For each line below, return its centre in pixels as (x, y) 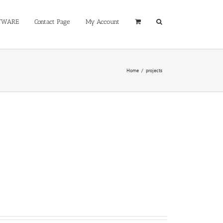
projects (154, 70)
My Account (103, 21)
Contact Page (52, 21)
